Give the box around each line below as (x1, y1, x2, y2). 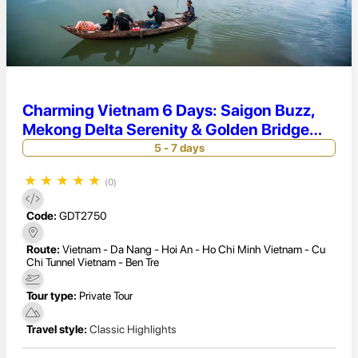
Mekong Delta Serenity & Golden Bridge (22, 119, 309, 139)
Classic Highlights (89, 322, 177, 336)
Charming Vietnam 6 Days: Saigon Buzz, (22, 100, 316, 120)
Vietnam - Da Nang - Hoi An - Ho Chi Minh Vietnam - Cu (62, 242, 325, 256)
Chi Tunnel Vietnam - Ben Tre (26, 255, 159, 268)
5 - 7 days (153, 141, 205, 154)
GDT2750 (59, 209, 106, 222)
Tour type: (26, 288, 77, 302)
